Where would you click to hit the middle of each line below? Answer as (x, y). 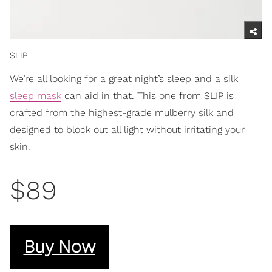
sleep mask (36, 95)
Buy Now (59, 247)
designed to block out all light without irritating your (127, 129)
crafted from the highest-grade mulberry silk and (122, 112)
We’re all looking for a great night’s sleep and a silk (124, 78)
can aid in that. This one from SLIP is (148, 95)
